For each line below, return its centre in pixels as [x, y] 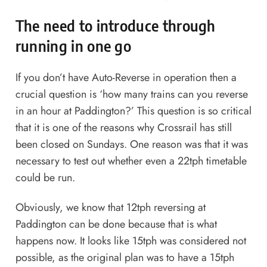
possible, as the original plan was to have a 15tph [125, 257]
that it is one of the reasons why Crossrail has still [123, 127]
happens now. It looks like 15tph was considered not [131, 240]
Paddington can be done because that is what [116, 224]
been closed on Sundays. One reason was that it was [131, 144]
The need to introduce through [115, 25]
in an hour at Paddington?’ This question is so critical [133, 111]
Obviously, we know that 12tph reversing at [110, 207]
